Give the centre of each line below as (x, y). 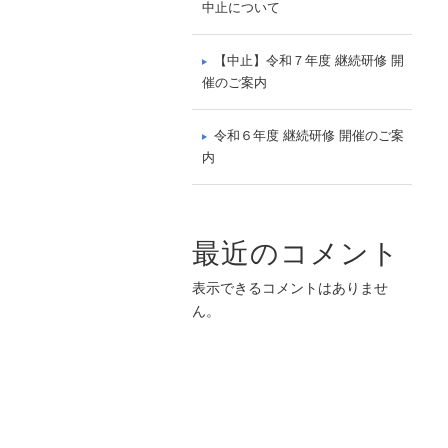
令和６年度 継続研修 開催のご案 (309, 136)
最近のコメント (296, 254)
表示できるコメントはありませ (290, 288)
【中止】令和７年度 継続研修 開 (309, 61)
